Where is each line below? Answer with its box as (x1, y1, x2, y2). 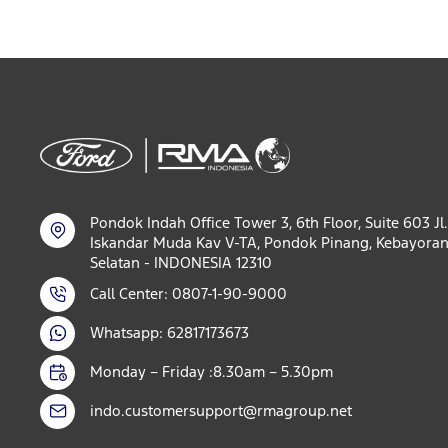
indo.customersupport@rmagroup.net (90, 401, 352, 421)
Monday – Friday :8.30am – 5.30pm (90, 362, 333, 382)
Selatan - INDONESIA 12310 (90, 252, 272, 272)
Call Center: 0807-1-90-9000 (90, 284, 287, 304)
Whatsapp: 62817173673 (90, 323, 249, 343)
